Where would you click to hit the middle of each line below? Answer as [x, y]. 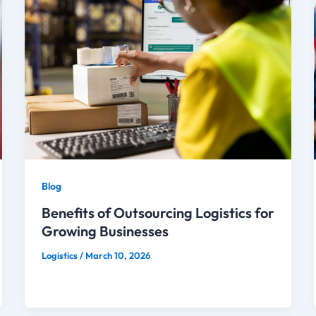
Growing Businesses [105, 231]
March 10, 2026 [117, 255]
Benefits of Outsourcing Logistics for [158, 212]
